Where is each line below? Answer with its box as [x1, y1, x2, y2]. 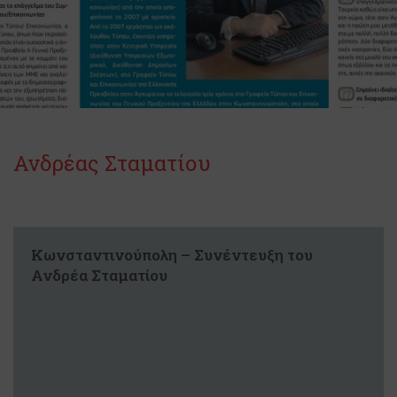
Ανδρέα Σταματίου [31, 265, 167, 285]
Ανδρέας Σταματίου [13, 149, 211, 177]
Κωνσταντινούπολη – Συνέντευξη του [31, 245, 313, 265]
